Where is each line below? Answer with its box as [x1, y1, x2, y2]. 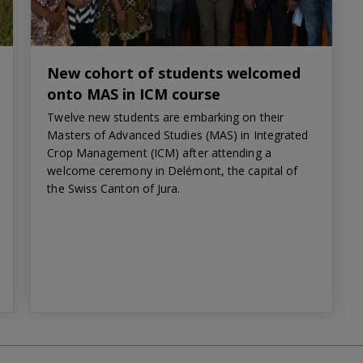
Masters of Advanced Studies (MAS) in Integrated [47, 126, 309, 143]
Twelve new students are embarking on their [47, 109, 284, 125]
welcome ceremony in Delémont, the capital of [47, 162, 298, 178]
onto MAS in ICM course [47, 83, 221, 104]
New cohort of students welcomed [47, 62, 301, 83]
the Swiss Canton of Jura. [47, 180, 181, 196]
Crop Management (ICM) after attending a [47, 144, 271, 160]
